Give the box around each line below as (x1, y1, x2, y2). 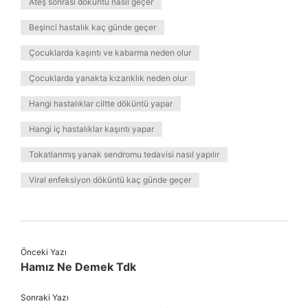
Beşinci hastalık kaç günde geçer (29, 22, 156, 32)
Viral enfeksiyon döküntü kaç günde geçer (29, 175, 191, 185)
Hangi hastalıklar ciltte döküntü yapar (29, 98, 173, 109)
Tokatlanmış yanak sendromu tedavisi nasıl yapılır (29, 149, 219, 159)
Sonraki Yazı (21, 292, 69, 302)
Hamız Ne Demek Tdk (21, 260, 136, 274)
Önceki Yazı (21, 247, 67, 257)
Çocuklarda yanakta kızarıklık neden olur (29, 73, 187, 83)
